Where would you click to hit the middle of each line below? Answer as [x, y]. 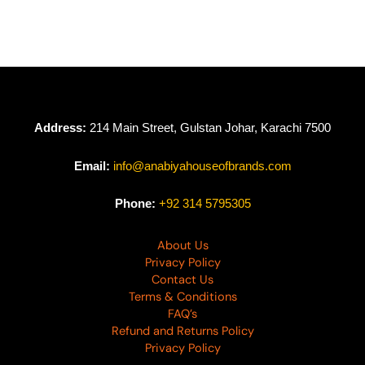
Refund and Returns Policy [182, 332]
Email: [92, 166]
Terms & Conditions [182, 297]
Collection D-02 [110, 20]
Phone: [135, 204]
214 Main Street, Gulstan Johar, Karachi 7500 [209, 128]
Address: [60, 128]
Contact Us [182, 280]
